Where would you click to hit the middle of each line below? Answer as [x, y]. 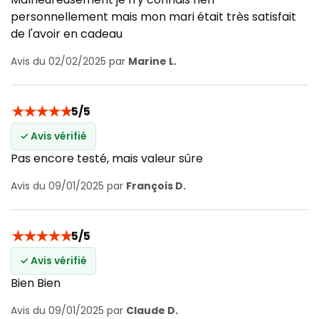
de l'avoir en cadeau [67, 33]
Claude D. [152, 310]
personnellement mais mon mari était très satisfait [153, 16]
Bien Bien [36, 283]
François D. [156, 185]
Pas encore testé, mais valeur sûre [107, 158]
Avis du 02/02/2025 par [69, 61]
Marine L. [152, 61]
